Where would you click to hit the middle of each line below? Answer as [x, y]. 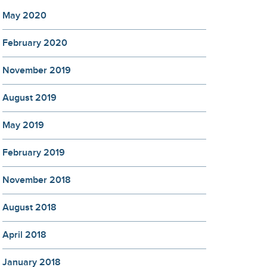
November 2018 [37, 180]
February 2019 [34, 153]
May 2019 [23, 125]
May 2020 [24, 16]
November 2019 [37, 71]
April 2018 [24, 235]
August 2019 [30, 98]
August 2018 [30, 208]
